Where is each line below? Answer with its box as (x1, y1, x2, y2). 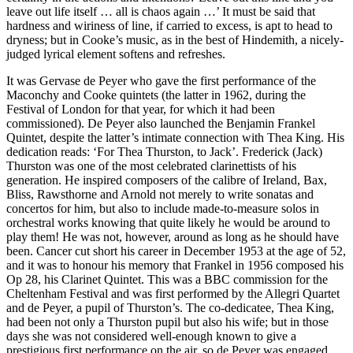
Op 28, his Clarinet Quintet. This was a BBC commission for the (6, 273, 328, 287)
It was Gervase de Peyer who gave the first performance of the (6, 74, 316, 88)
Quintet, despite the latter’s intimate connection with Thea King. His (6, 131, 344, 145)
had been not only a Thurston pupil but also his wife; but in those (6, 315, 329, 329)
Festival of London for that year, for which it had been (6, 102, 275, 117)
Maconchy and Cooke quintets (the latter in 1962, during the (6, 88, 306, 102)
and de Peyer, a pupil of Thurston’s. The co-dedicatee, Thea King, (6, 301, 334, 315)
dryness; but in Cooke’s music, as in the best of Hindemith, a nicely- (6, 33, 344, 47)
